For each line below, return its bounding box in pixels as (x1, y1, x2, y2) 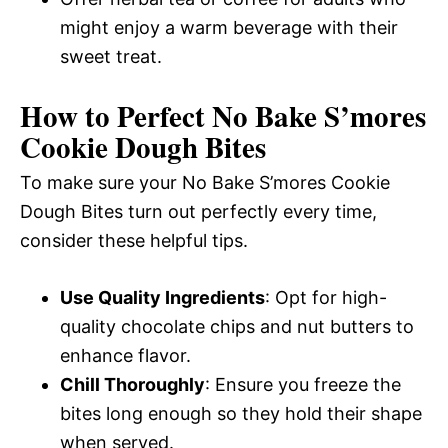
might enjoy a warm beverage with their (60, 16, 398, 38)
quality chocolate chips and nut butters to (60, 315, 414, 337)
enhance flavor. (60, 344, 191, 366)
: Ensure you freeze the (205, 373, 401, 395)
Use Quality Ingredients (60, 286, 265, 308)
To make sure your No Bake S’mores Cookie (20, 171, 390, 193)
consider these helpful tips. (20, 229, 248, 251)
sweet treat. (60, 45, 162, 67)
